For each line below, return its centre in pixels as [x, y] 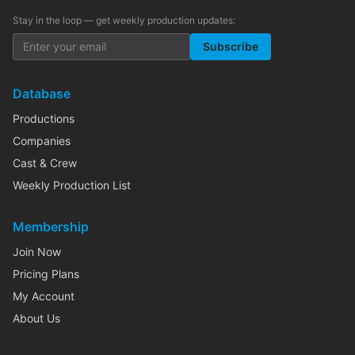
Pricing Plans [46, 274]
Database [42, 94]
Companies [42, 141]
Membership [51, 227]
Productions [44, 118]
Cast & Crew [45, 163]
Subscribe [231, 46]
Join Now [37, 252]
